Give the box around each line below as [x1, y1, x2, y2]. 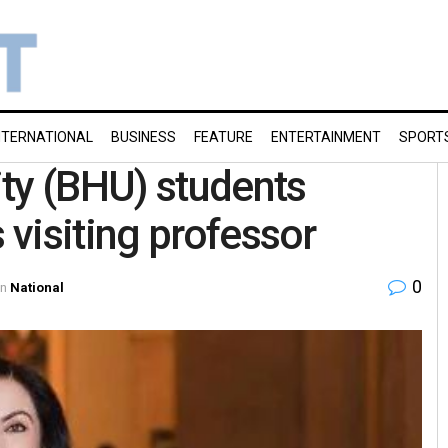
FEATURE [194, 129, 253, 145]
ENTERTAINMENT [271, 129, 381, 145]
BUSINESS [111, 129, 176, 145]
